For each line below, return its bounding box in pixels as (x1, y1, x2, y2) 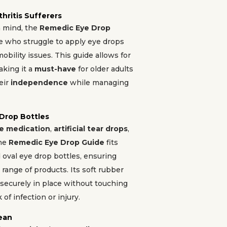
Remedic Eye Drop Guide (9, 138, 104, 147)
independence (11, 78, 68, 87)
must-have (34, 64, 76, 73)
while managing (68, 78, 129, 87)
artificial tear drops (54, 124, 128, 133)
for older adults (76, 64, 133, 73)
